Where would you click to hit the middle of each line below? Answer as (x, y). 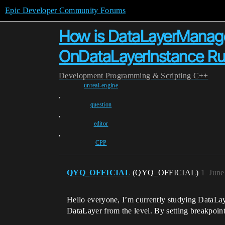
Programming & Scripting (148, 76)
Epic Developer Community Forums (65, 10)
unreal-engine (101, 85)
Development (81, 76)
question (101, 104)
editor (101, 124)
